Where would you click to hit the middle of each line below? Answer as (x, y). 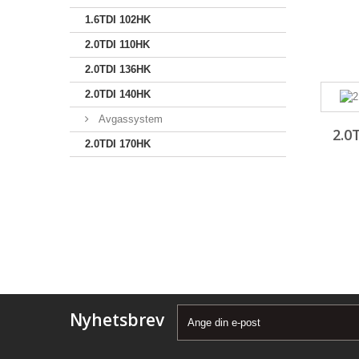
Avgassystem (129, 119)
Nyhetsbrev (117, 320)
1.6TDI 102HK (118, 20)
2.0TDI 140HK (118, 94)
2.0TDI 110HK (117, 44)
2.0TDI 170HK (118, 144)
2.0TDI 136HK (118, 69)
